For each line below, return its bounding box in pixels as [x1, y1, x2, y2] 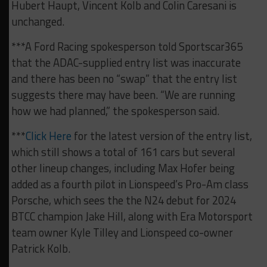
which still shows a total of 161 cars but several [11, 144, 235, 161]
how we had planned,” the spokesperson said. [11, 103, 219, 120]
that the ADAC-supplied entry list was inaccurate [11, 54, 241, 72]
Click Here [25, 128, 72, 145]
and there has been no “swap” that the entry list [11, 70, 237, 88]
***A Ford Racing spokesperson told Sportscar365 [11, 38, 243, 55]
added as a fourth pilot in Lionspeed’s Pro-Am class [11, 176, 249, 193]
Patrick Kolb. [11, 240, 70, 257]
